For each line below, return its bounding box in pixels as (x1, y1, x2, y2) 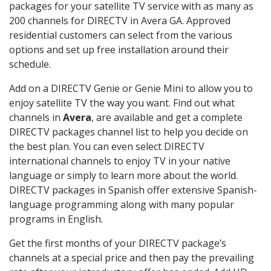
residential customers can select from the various (9, 28, 232, 42)
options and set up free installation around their (9, 42, 229, 56)
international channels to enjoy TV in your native (9, 154, 230, 168)
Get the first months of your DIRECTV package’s (9, 236, 226, 250)
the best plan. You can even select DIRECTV (9, 139, 204, 153)
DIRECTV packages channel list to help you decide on (9, 125, 248, 139)
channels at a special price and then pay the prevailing (9, 250, 254, 264)
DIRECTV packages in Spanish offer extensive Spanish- (9, 183, 257, 197)
